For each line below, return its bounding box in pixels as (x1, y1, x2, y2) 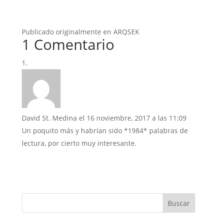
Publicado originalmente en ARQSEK (21, 27, 139, 36)
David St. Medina (21, 113, 77, 123)
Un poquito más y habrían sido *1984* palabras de (21, 125, 188, 135)
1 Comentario (21, 34, 114, 54)
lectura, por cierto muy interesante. (21, 138, 137, 148)
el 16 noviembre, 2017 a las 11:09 (78, 113, 186, 123)
